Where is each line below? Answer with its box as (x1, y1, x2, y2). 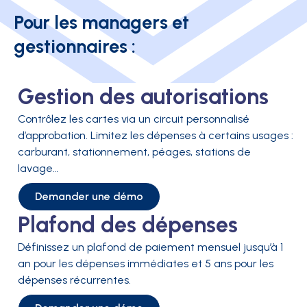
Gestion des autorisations (18, 84, 269, 110)
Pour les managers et (14, 11, 189, 34)
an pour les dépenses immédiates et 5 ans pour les (18, 257, 273, 271)
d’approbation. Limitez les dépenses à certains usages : (18, 129, 293, 143)
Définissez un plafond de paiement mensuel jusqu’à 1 (18, 241, 283, 254)
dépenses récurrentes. (18, 273, 131, 287)
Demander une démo (35, 190, 143, 204)
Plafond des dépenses (18, 212, 238, 238)
